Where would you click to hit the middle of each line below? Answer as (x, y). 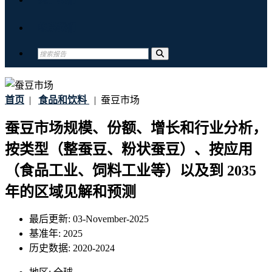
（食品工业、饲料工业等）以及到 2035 (131, 171)
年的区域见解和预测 (70, 192)
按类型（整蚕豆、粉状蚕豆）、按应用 (129, 150)
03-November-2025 (111, 219)
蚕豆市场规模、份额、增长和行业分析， (136, 128)
